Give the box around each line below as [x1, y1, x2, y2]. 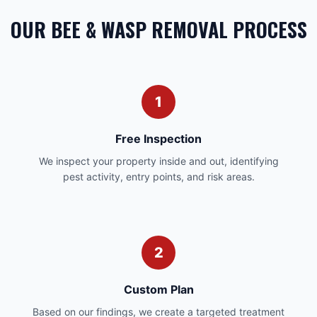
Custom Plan [123, 282, 194, 296]
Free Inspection [115, 132, 202, 146]
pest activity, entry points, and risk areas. [62, 171, 255, 183]
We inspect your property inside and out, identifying [38, 155, 279, 167]
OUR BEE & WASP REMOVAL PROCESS [10, 15, 307, 44]
